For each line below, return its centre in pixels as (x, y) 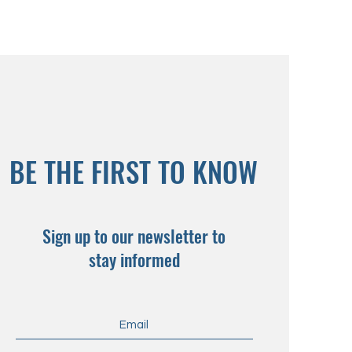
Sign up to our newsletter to (134, 236)
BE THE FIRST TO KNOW (133, 171)
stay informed (134, 259)
